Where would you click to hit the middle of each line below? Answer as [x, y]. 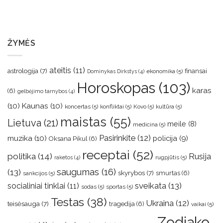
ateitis [60, 70]
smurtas [168, 173]
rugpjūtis [167, 157]
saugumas [78, 172]
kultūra [165, 106]
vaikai [199, 204]
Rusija [200, 156]
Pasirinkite [117, 138]
